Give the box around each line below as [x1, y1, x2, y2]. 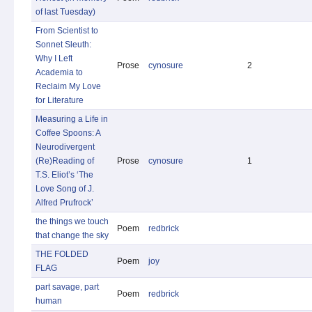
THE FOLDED [36, 249, 88, 259]
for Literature [36, 95, 84, 105]
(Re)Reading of [36, 156, 94, 166]
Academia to [36, 68, 83, 77]
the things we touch [36, 217, 109, 226]
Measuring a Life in [36, 114, 108, 124]
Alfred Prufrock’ [36, 198, 93, 208]
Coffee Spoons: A [36, 128, 100, 138]
